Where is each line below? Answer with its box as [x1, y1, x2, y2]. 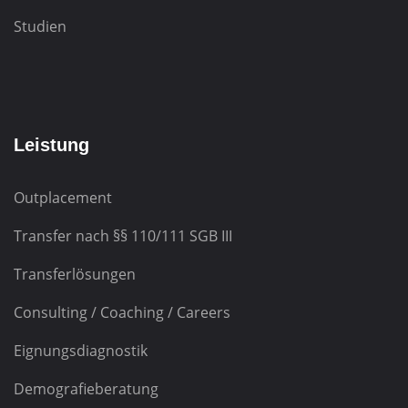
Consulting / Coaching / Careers [14, 302, 230, 323]
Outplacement [14, 188, 112, 209]
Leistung [14, 135, 89, 156]
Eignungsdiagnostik [14, 341, 148, 362]
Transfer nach [14, 226, 109, 247]
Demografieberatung [14, 379, 158, 400]
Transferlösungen [14, 264, 136, 285]
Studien [14, 16, 66, 37]
